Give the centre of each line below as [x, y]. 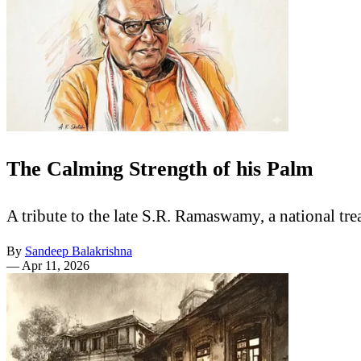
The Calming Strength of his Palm [160, 169]
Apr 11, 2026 [56, 266]
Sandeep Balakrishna [79, 251]
